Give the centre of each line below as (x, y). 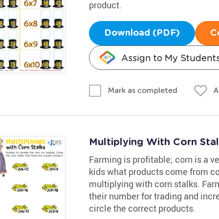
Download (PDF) (142, 33)
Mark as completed (142, 90)
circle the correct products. (142, 208)
